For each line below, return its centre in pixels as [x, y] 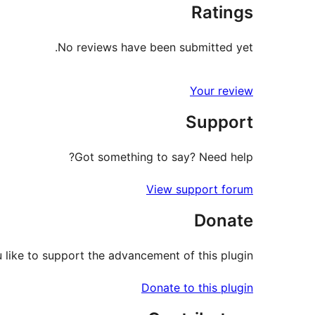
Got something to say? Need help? [164, 156]
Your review [221, 90]
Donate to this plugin [197, 287]
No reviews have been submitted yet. [155, 47]
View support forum [200, 189]
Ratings [222, 12]
